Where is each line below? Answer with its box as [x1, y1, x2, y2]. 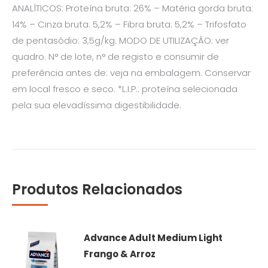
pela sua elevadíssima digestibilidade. [12, 98, 181, 111]
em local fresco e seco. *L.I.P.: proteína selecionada [12, 82, 237, 95]
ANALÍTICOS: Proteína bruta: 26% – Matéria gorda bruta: [12, 1, 253, 14]
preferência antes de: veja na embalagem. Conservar [12, 66, 251, 79]
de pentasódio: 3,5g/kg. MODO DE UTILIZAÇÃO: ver [12, 33, 229, 47]
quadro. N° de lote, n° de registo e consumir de [12, 50, 219, 63]
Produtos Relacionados [12, 179, 182, 199]
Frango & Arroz [84, 247, 156, 260]
